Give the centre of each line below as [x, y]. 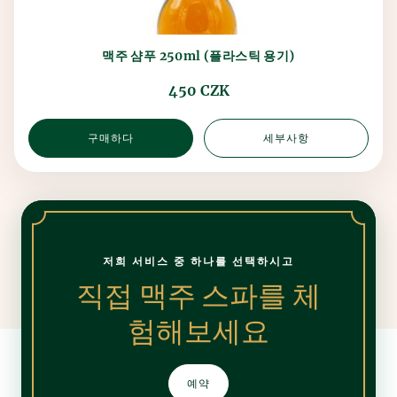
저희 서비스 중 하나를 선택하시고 [199, 261]
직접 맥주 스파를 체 [198, 296]
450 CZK [198, 90]
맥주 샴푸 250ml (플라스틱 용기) [198, 55]
